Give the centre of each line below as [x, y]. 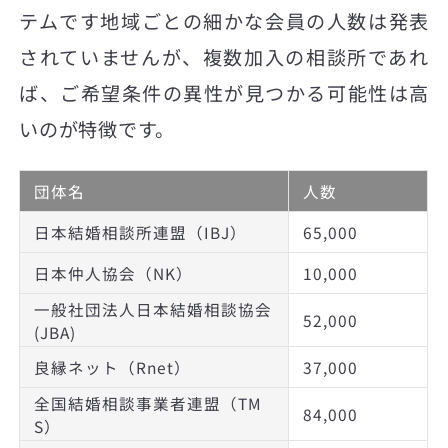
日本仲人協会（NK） [113, 273]
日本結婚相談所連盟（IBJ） [140, 232]
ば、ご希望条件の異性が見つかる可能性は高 [224, 92]
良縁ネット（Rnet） [112, 367]
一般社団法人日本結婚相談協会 [153, 309]
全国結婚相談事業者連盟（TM [148, 403]
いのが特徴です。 [97, 128]
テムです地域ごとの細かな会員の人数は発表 [224, 20]
